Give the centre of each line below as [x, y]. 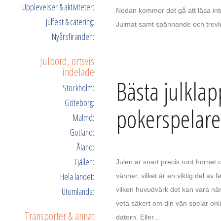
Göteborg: [79, 102]
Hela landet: [77, 176]
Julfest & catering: [70, 21]
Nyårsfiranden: [73, 36]
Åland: [85, 147]
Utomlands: [78, 191]
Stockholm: [78, 88]
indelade [78, 71]
